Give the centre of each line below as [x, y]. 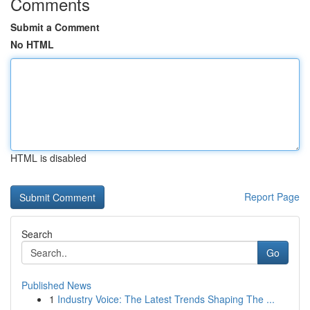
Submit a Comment [55, 27]
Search [37, 234]
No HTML [32, 44]
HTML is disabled [48, 158]
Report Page [272, 197]
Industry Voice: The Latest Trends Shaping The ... [166, 299]
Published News [56, 285]
